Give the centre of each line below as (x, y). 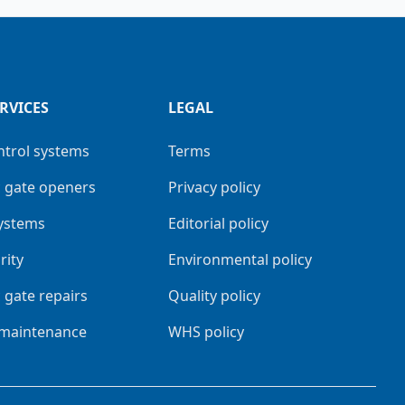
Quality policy (214, 295)
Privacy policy (214, 187)
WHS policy (206, 331)
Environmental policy (240, 259)
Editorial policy (218, 223)
